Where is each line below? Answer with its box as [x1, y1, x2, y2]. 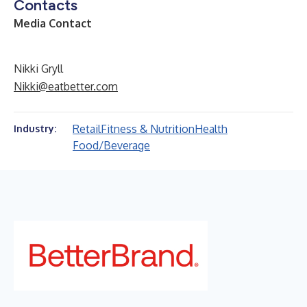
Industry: [14, 123, 56, 134]
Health [195, 122, 228, 136]
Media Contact [14, 16, 92, 30]
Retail [73, 122, 101, 136]
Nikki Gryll [14, 62, 63, 75]
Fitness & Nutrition [101, 122, 195, 136]
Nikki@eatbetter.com [14, 79, 118, 93]
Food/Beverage [73, 138, 150, 152]
